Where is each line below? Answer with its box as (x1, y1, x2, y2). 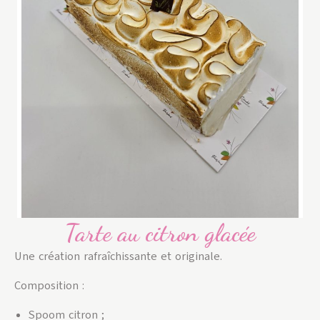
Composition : (14, 278, 84, 294)
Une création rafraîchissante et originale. (14, 249, 222, 265)
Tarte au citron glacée (64, 218, 256, 249)
